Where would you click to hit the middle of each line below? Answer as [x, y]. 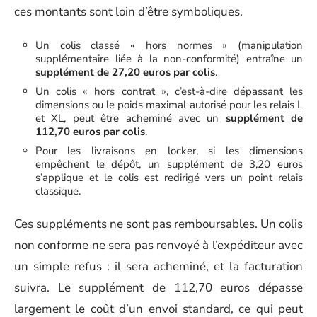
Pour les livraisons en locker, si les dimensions [169, 150]
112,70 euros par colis [90, 131]
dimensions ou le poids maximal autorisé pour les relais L [169, 104]
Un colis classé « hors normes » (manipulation [169, 45]
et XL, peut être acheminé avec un [131, 118]
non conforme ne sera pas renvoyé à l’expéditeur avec [158, 245]
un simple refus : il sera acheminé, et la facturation [158, 266]
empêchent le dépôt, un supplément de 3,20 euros [169, 164]
